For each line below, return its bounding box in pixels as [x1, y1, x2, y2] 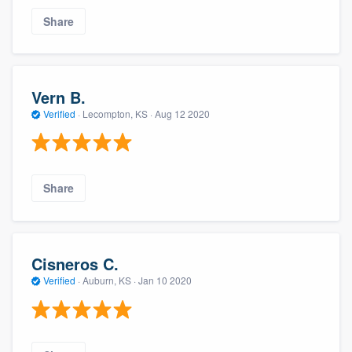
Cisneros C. [31, 252, 119, 276]
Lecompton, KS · [80, 106, 155, 120]
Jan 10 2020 [138, 273, 192, 288]
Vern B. [31, 85, 86, 108]
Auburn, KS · [80, 273, 138, 288]
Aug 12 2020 [155, 106, 210, 120]
